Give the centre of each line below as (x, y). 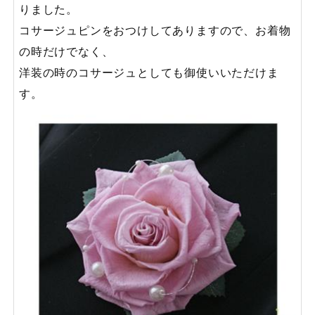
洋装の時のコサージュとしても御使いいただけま (149, 73)
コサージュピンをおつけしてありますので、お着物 (155, 31)
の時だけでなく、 (66, 52)
